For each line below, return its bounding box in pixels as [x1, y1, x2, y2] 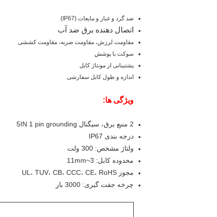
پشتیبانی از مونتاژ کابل [79, 62, 134, 69]
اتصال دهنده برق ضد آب [58, 26, 134, 34]
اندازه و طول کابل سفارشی [67, 74, 134, 80]
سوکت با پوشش [94, 50, 134, 57]
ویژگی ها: [103, 96, 134, 104]
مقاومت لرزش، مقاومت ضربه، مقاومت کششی [18, 39, 134, 46]
